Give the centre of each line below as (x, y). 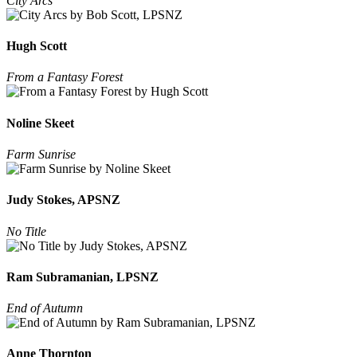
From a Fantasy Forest (65, 77)
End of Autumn (45, 308)
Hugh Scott (37, 46)
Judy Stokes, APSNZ (63, 200)
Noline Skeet (40, 123)
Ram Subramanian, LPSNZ (82, 277)
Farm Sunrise (41, 154)
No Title (26, 231)
